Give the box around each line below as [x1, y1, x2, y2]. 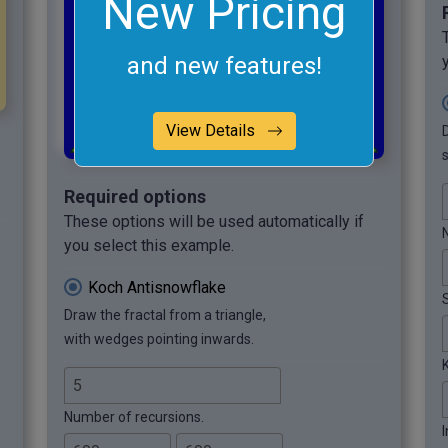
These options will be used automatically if [64, 211, 364, 231]
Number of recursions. [64, 408, 204, 425]
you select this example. [64, 235, 234, 255]
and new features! [126, 51, 322, 80]
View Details [165, 120, 259, 140]
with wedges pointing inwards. [64, 330, 254, 347]
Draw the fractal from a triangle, [64, 306, 266, 323]
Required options [64, 185, 206, 207]
